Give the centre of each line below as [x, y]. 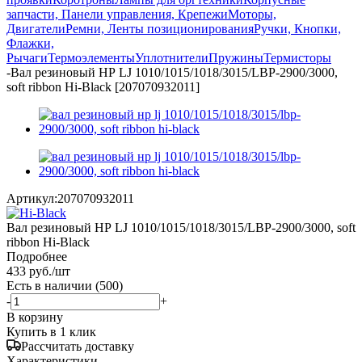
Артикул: [32, 198]
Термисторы [297, 57]
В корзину [35, 317]
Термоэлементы [91, 57]
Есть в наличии [51, 285]
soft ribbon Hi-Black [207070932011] [103, 86]
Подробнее [37, 256]
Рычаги [27, 57]
